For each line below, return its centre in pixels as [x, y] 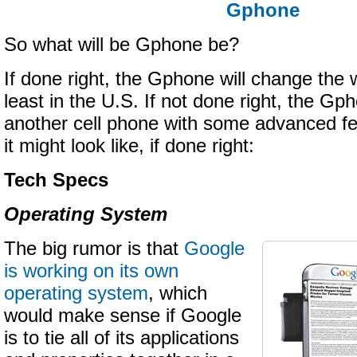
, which [178, 293]
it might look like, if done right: [129, 146]
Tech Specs [56, 180]
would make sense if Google [123, 316]
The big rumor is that [94, 249]
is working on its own [91, 271]
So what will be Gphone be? [122, 45]
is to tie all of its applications [122, 338]
